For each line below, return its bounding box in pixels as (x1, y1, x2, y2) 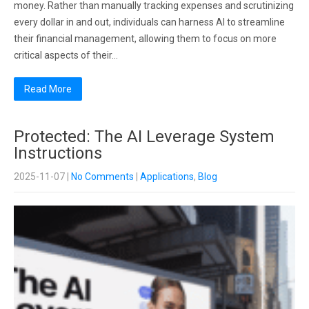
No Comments (71, 171, 134, 182)
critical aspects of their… (14, 50, 118, 61)
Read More (24, 83, 72, 94)
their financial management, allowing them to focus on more (14, 33, 277, 44)
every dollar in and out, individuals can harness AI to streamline (14, 17, 285, 28)
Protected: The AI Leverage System (14, 127, 275, 146)
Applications (140, 171, 194, 182)
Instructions (14, 143, 102, 163)
